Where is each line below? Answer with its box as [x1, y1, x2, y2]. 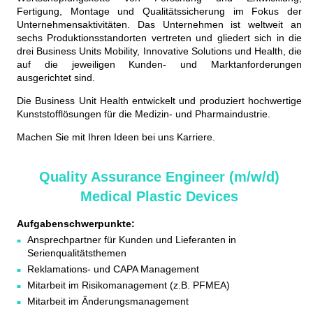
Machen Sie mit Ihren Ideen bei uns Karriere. [17, 131, 215, 143]
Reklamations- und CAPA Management [27, 263, 199, 275]
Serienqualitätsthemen [27, 247, 132, 259]
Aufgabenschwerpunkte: [17, 218, 135, 230]
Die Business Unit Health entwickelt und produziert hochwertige [17, 95, 302, 107]
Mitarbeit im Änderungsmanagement [27, 296, 189, 307]
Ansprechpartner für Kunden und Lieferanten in [27, 234, 236, 246]
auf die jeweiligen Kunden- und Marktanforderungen [17, 59, 302, 71]
